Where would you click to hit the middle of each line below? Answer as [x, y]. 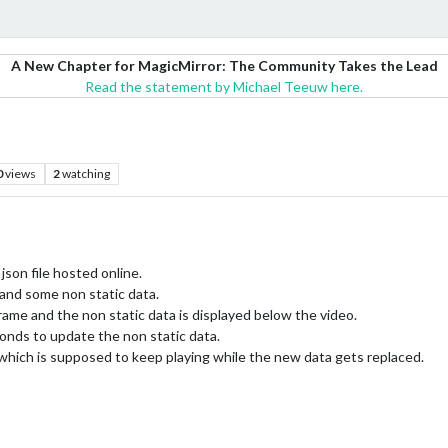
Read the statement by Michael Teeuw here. [224, 86]
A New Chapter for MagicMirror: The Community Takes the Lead [224, 65]
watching [86, 173]
